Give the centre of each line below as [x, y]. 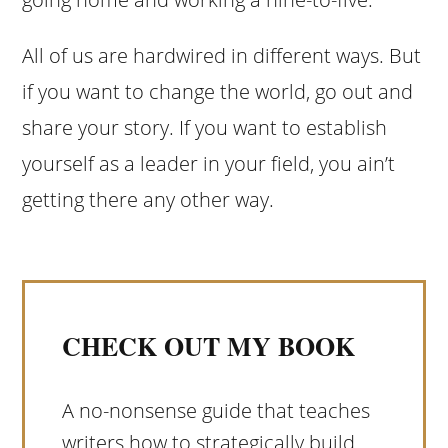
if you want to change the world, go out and [218, 91]
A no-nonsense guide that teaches [215, 411]
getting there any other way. [148, 199]
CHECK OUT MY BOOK [208, 346]
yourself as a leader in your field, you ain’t [209, 163]
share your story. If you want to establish [205, 127]
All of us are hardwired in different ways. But [222, 55]
